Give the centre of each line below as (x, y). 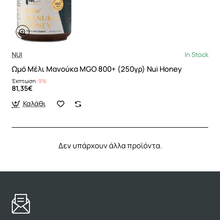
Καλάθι (34, 104)
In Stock (196, 55)
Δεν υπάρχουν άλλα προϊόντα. (110, 146)
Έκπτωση (24, 81)
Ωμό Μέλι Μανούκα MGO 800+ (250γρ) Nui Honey (97, 69)
